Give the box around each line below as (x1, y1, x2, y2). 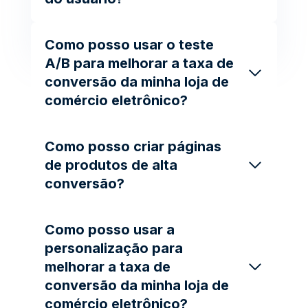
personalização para (45, 239, 183, 256)
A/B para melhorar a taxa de (45, 54, 234, 71)
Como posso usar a (45, 221, 175, 238)
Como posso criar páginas (45, 137, 221, 155)
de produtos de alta (45, 156, 177, 173)
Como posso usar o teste (45, 36, 214, 53)
